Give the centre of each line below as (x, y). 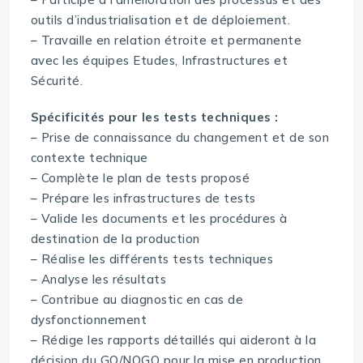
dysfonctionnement (89, 320)
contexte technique (89, 158)
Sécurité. (57, 81)
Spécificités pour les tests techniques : (154, 117)
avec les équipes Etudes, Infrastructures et (159, 61)
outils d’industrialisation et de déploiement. (160, 20)
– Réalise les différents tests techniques (152, 259)
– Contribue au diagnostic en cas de (137, 300)
